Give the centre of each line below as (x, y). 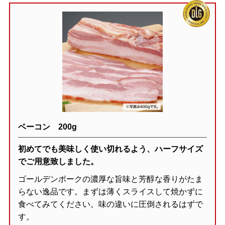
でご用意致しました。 (58, 162)
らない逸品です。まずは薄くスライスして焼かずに (110, 192)
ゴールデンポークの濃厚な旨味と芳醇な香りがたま (110, 179)
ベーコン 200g (47, 127)
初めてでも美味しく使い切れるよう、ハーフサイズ (110, 149)
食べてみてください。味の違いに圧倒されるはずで (110, 204)
